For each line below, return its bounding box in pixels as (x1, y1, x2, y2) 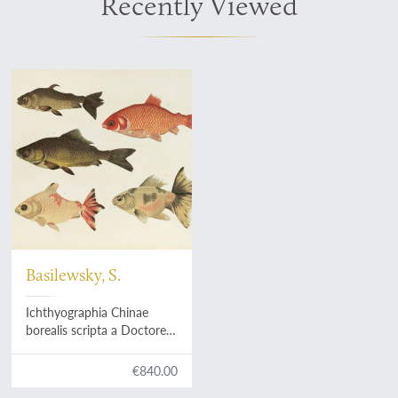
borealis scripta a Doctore (26, 322, 167, 339)
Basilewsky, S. (26, 264, 122, 286)
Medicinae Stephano (26, 339, 139, 357)
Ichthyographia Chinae (26, 304, 149, 322)
